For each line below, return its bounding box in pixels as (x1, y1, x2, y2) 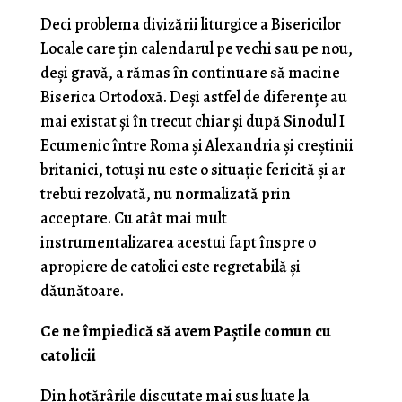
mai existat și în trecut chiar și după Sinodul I (39, 110, 345, 133)
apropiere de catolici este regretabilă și (39, 256, 301, 278)
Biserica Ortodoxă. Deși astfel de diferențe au (39, 86, 347, 109)
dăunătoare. (39, 280, 124, 302)
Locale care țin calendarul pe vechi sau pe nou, (39, 38, 353, 60)
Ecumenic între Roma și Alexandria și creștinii (39, 135, 354, 157)
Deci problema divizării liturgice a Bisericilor (39, 13, 341, 36)
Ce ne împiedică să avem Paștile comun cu (39, 320, 331, 343)
